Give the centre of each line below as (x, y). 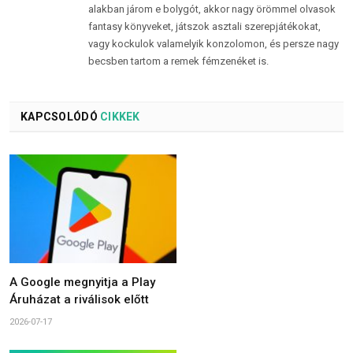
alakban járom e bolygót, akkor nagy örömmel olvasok (212, 9)
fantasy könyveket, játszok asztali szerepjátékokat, (204, 26)
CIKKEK (119, 116)
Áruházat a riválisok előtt (79, 300)
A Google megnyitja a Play (82, 282)
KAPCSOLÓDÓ (59, 116)
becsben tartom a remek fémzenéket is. (178, 61)
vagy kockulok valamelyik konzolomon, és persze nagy (214, 43)
